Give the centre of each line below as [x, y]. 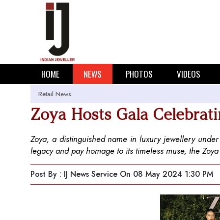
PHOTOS [139, 74]
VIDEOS [189, 74]
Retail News [55, 94]
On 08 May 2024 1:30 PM [166, 174]
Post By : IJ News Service [74, 174]
